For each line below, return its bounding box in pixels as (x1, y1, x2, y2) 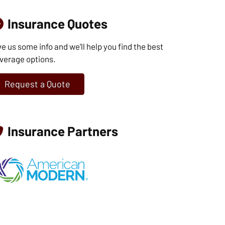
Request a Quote (5, 78, 70, 89)
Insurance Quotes (8, 15, 107, 31)
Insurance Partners (8, 123, 118, 139)
